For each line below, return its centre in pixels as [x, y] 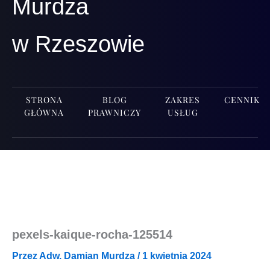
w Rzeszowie [78, 44]
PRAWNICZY [115, 112]
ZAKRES [183, 100]
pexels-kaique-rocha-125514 [92, 234]
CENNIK [242, 100]
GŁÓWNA [44, 112]
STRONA [44, 100]
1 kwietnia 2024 [177, 256]
